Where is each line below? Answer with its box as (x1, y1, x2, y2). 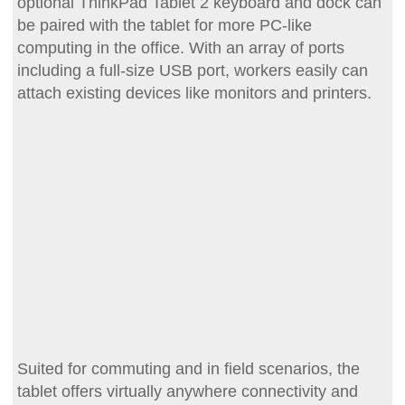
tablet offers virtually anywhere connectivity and (16, 381, 358, 400)
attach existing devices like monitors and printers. (16, 83, 372, 102)
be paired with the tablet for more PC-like (16, 15, 312, 34)
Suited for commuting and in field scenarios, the (16, 359, 360, 378)
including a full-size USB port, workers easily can (16, 61, 368, 80)
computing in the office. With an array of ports (16, 38, 344, 57)
